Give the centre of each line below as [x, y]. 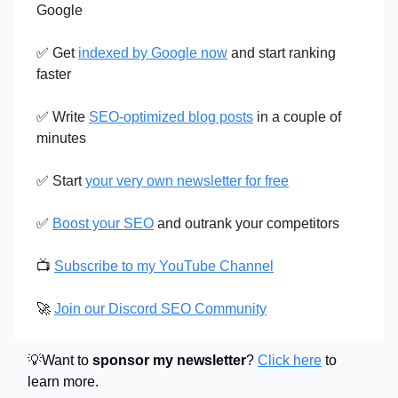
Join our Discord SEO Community [160, 309]
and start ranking [282, 53]
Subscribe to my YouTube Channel [164, 266]
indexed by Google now [153, 53]
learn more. [63, 382]
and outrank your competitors [247, 223]
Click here [290, 360]
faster [54, 74]
